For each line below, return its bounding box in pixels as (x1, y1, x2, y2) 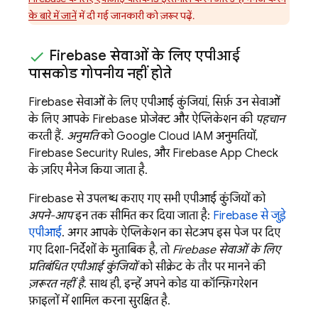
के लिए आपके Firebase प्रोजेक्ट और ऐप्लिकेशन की (28, 112, 256, 127)
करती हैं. (28, 129, 67, 144)
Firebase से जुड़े (213, 209, 286, 224)
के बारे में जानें (28, 9, 77, 23)
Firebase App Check (172, 146, 278, 161)
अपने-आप (28, 209, 72, 224)
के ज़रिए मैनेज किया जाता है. (28, 163, 148, 178)
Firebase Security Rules (28, 146, 148, 161)
